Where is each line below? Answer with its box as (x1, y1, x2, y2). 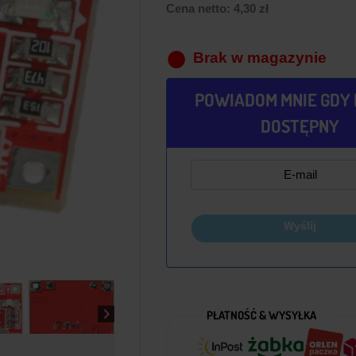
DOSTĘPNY (261, 114, 340, 137)
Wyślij (284, 219, 317, 233)
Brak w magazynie (192, 49, 327, 67)
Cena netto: (165, 2, 234, 16)
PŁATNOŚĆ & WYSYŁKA (206, 307, 316, 322)
